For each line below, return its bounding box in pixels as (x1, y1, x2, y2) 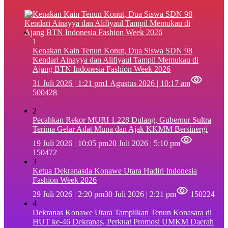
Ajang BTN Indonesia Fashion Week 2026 (33, 64, 170, 73)
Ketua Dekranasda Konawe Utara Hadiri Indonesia (33, 166, 197, 175)
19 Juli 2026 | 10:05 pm (33, 138, 108, 148)
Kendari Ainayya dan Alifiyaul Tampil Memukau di (33, 55, 198, 64)
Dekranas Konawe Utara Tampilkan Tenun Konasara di (33, 208, 212, 217)
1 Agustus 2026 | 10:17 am (104, 78, 190, 88)
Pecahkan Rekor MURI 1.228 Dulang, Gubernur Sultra (33, 115, 211, 124)
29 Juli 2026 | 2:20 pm (33, 189, 104, 198)
